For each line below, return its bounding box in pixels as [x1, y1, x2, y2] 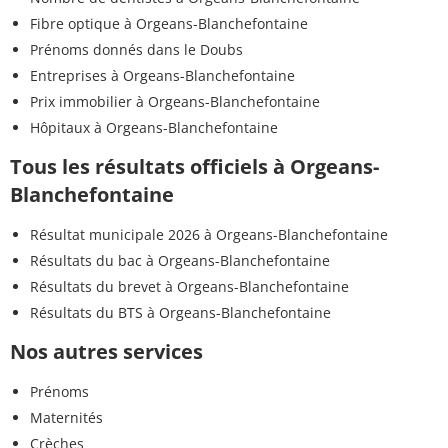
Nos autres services [10, 337, 203, 365]
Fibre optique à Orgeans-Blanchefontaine [30, 13, 308, 33]
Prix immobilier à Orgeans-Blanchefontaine [30, 91, 320, 111]
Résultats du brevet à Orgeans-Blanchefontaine [30, 276, 349, 296]
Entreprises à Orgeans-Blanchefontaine [30, 65, 295, 85]
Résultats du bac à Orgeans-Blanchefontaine [30, 250, 330, 270]
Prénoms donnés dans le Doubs [30, 39, 243, 59]
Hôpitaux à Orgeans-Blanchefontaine [30, 117, 278, 137]
